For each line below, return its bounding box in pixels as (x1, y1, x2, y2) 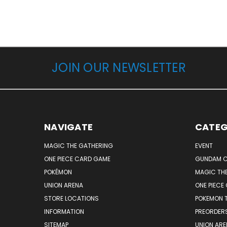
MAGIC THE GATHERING (44, 141, 113, 150)
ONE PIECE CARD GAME (44, 154, 110, 163)
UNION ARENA (44, 180, 83, 190)
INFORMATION (44, 207, 84, 216)
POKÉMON (44, 167, 72, 176)
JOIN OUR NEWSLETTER (52, 59, 186, 76)
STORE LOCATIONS (44, 194, 99, 203)
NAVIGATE (44, 120, 93, 133)
